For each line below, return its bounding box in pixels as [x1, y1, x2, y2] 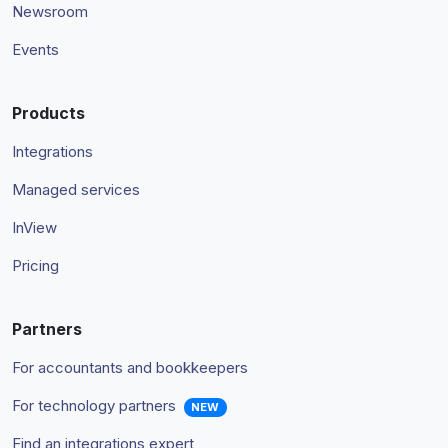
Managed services [12, 180, 140, 200]
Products [12, 103, 85, 124]
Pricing [12, 256, 59, 276]
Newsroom [12, 2, 88, 22]
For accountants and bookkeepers [12, 358, 248, 378]
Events [12, 40, 59, 60]
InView [12, 218, 57, 238]
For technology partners [12, 396, 176, 416]
